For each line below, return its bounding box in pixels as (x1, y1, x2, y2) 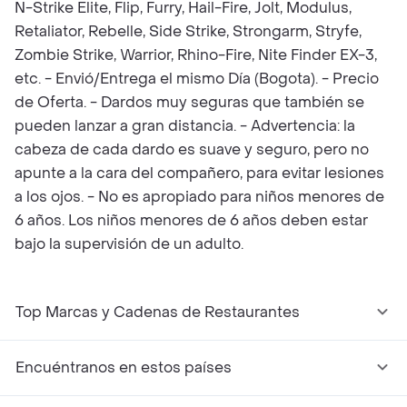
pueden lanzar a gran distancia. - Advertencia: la (15, 116, 355, 135)
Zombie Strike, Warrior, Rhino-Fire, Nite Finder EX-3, (15, 45, 377, 65)
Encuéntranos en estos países (15, 358, 232, 377)
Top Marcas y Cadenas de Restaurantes (15, 303, 300, 322)
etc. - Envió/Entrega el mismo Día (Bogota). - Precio (15, 69, 379, 88)
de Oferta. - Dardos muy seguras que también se (15, 93, 364, 112)
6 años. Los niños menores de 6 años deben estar (15, 211, 368, 230)
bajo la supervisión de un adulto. (15, 234, 243, 253)
